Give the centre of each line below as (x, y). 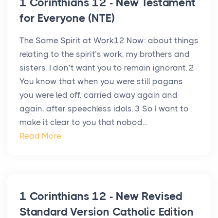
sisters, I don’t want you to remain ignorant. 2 (107, 68)
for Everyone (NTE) (67, 18)
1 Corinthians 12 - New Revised (101, 197)
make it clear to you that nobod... (83, 122)
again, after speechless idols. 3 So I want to (104, 109)
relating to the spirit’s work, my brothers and (105, 54)
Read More (40, 136)
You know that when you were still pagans (101, 82)
